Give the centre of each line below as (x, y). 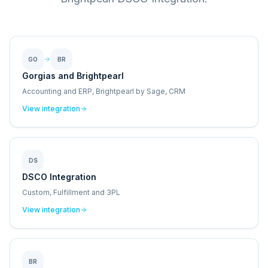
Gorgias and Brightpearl (73, 76)
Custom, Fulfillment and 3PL (71, 192)
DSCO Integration (59, 177)
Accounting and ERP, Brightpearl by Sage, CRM (104, 91)
